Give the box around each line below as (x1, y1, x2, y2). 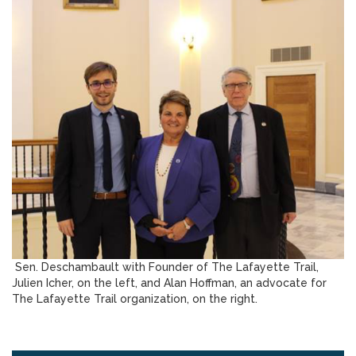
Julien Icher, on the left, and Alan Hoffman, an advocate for (12, 277, 327, 290)
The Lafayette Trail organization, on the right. (12, 292, 261, 306)
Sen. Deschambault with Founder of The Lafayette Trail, (12, 261, 319, 274)
